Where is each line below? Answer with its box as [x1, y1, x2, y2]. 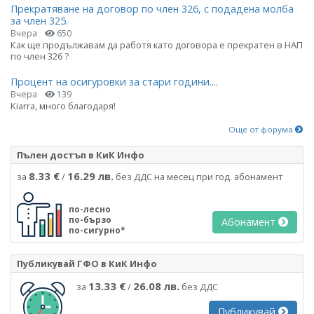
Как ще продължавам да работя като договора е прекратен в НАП [11, 39, 303, 52]
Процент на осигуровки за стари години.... [11, 74, 218, 88]
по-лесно [69, 203, 111, 215]
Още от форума [228, 123, 295, 135]
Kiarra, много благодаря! [11, 99, 116, 112]
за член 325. [11, 14, 68, 28]
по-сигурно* [69, 224, 125, 236]
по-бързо [69, 213, 111, 226]
